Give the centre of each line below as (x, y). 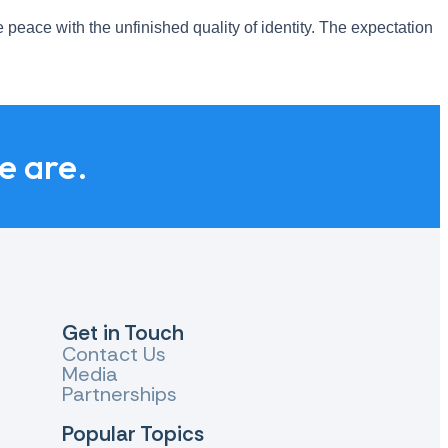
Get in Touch (122, 333)
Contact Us (113, 354)
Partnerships (119, 394)
